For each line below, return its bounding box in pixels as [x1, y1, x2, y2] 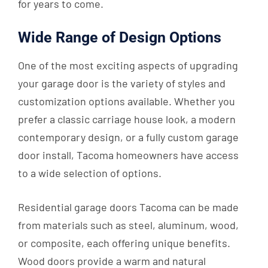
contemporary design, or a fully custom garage [18, 130, 239, 144]
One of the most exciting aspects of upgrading [18, 59, 238, 72]
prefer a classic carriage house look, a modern [18, 112, 236, 126]
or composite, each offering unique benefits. [18, 236, 230, 250]
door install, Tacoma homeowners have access [18, 148, 239, 162]
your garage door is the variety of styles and [18, 77, 226, 90]
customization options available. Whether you [18, 95, 235, 108]
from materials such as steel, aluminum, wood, [18, 218, 239, 232]
